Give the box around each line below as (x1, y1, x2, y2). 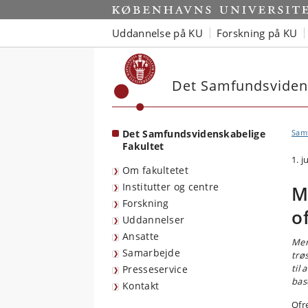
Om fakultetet (122, 164, 188, 177)
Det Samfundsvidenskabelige (122, 127, 265, 140)
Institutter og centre (122, 180, 219, 193)
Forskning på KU (216, 25, 298, 40)
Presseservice (122, 263, 188, 276)
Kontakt (122, 279, 159, 292)
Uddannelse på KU (112, 25, 203, 40)
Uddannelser (122, 213, 185, 226)
